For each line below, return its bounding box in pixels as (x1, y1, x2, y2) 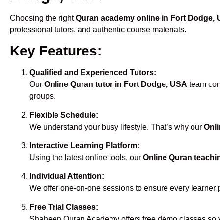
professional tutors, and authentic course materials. (10, 25, 186, 34)
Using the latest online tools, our (29, 153, 143, 162)
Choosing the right (10, 13, 76, 22)
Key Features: (10, 43, 102, 59)
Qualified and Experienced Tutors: (29, 68, 156, 77)
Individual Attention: (29, 172, 104, 181)
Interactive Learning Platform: (29, 141, 139, 150)
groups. (29, 92, 55, 101)
